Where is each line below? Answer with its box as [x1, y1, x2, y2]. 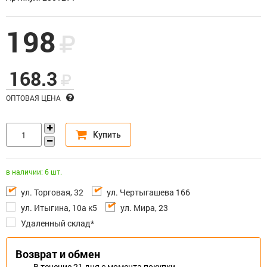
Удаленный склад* [21, 218, 94, 229]
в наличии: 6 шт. [6, 167, 62, 176]
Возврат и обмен [15, 247, 100, 261]
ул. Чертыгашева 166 [107, 187, 190, 198]
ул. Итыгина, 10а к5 [21, 202, 97, 213]
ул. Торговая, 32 [21, 187, 83, 198]
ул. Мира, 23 [120, 202, 168, 213]
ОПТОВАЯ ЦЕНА [6, 93, 63, 103]
